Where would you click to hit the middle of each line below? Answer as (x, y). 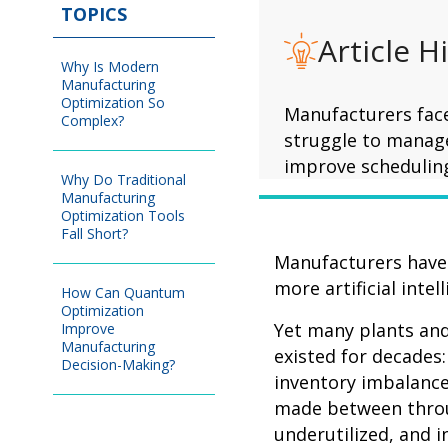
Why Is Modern (110, 66)
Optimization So (113, 102)
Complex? (94, 120)
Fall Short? (96, 233)
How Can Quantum (123, 292)
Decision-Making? (120, 364)
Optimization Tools (123, 215)
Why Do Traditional (123, 179)
